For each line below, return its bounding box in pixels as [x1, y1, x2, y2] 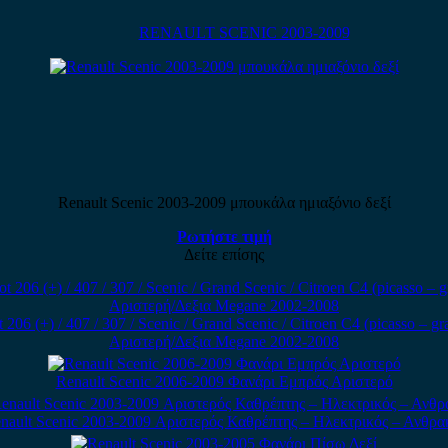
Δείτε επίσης [184, 245, 264, 263]
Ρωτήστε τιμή [176, 227, 272, 245]
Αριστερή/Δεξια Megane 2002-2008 [109, 332, 339, 350]
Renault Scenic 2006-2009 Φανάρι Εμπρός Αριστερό [55, 372, 393, 390]
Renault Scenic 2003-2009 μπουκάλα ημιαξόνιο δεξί [57, 193, 391, 211]
